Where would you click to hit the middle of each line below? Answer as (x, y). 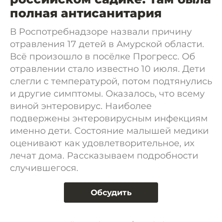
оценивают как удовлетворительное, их (102, 143)
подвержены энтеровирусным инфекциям (109, 118)
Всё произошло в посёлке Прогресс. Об (103, 56)
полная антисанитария (86, 13)
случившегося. (44, 168)
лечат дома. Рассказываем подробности (104, 156)
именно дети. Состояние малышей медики (109, 131)
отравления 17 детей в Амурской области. (107, 44)
